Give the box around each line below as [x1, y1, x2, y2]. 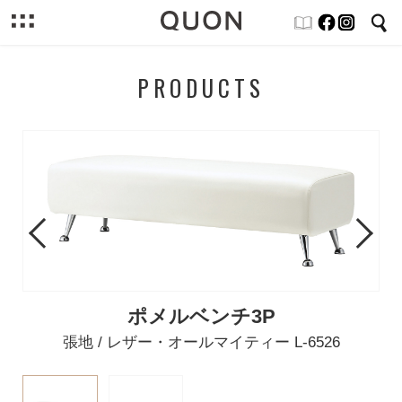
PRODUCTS [137, 71, 265, 104]
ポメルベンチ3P [127, 306, 275, 328]
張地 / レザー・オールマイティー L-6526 [62, 334, 340, 352]
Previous [32, 223, 90, 239]
